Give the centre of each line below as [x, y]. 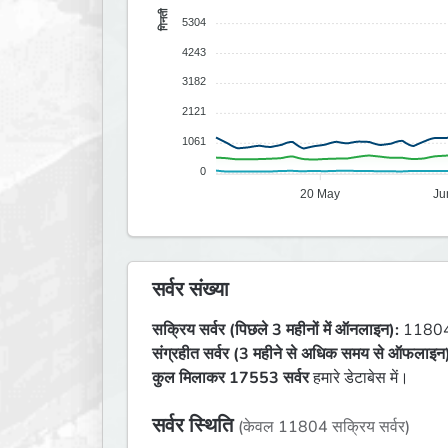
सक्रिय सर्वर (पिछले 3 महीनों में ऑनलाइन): [275, 330]
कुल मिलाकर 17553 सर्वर [230, 378]
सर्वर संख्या [190, 290]
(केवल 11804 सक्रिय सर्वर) [324, 427]
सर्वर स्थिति [192, 426]
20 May [320, 194]
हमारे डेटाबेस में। [359, 378]
